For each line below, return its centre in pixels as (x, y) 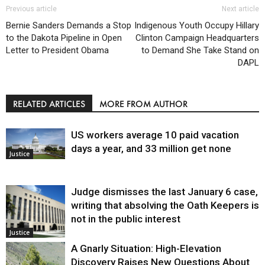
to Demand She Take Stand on (200, 50)
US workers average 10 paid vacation (155, 135)
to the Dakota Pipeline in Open (64, 38)
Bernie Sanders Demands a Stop (69, 25)
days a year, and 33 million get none (151, 148)
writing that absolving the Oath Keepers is (165, 205)
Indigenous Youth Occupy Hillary (197, 25)
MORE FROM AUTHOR (143, 104)
